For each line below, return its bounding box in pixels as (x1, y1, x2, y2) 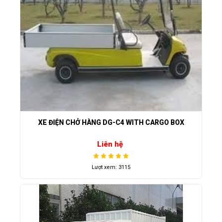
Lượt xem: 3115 (92, 164, 130, 171)
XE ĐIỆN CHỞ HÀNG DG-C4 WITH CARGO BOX (38, 118, 184, 126)
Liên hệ (97, 140, 123, 149)
